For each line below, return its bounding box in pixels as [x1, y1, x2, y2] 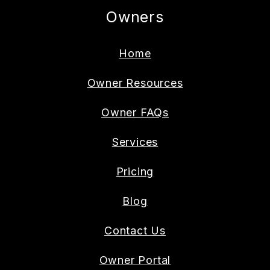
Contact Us [104, 224, 166, 237]
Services [111, 135, 159, 148]
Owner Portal [99, 253, 171, 266]
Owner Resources [87, 76, 183, 89]
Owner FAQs [101, 105, 169, 119]
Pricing [116, 165, 154, 178]
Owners [106, 7, 164, 26]
